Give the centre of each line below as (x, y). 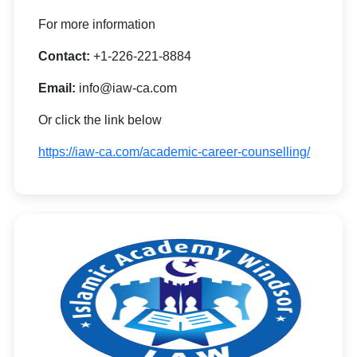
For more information (97, 24)
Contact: (64, 56)
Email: (59, 88)
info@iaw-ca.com (128, 88)
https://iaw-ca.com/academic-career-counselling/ (174, 151)
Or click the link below (100, 120)
